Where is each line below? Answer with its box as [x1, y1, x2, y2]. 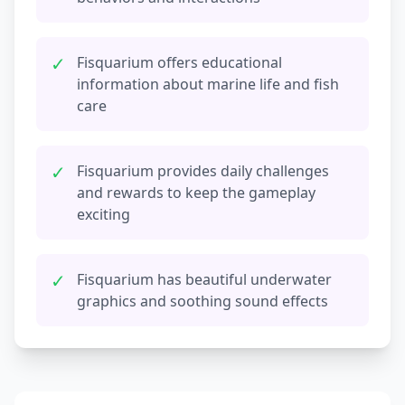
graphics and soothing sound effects [77, 291, 328, 312]
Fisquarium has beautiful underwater [77, 269, 332, 290]
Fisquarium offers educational [77, 52, 282, 73]
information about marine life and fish [77, 74, 339, 95]
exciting [77, 204, 130, 225]
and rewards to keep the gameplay [77, 183, 316, 203]
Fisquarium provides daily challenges [77, 161, 329, 182]
